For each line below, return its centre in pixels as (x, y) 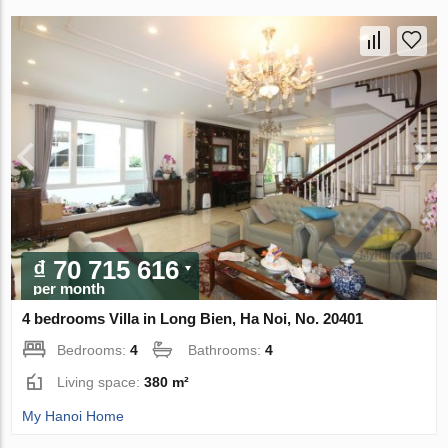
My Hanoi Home (73, 416)
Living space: (101, 382)
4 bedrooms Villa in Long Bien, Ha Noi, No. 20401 (193, 319)
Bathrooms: (227, 350)
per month (69, 289)
